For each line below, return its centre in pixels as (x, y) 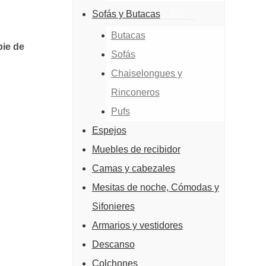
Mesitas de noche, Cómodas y (155, 187)
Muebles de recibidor (136, 149)
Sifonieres (113, 206)
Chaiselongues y (146, 73)
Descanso (113, 244)
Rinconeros (135, 92)
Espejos (109, 130)
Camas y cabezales (133, 168)
